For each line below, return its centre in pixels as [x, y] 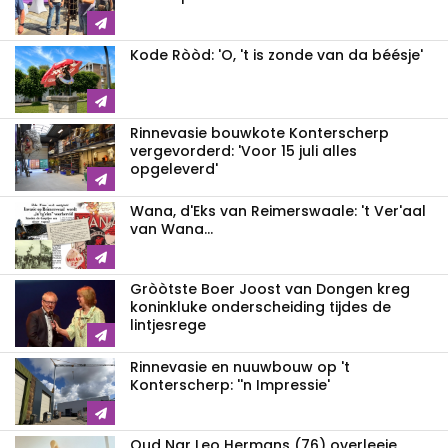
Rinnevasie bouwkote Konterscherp [259, 133]
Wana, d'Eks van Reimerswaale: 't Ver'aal [278, 211]
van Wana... [171, 229]
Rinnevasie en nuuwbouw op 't [240, 367]
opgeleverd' [174, 169]
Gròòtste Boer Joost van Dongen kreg [270, 289]
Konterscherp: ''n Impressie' [230, 385]
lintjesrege [168, 325]
